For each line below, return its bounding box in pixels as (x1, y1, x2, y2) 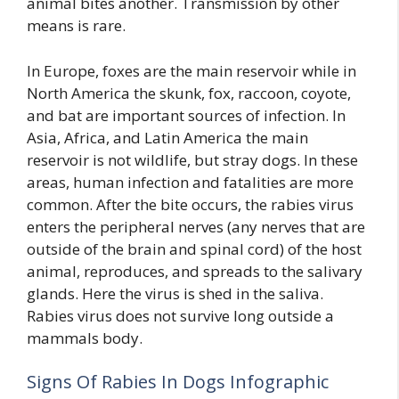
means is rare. (27, 15, 126, 37)
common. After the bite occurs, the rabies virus (27, 193, 354, 215)
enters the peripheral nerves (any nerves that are (27, 216, 365, 237)
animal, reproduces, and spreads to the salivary (27, 260, 362, 281)
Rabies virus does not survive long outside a (27, 305, 334, 326)
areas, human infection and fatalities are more (27, 171, 354, 192)
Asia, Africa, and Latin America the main (27, 126, 308, 148)
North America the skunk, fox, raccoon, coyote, (27, 82, 351, 103)
